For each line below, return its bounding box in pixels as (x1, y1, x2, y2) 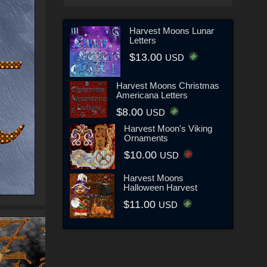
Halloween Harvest (123, 182, 198, 193)
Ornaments (124, 132, 169, 143)
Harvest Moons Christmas (116, 80, 219, 91)
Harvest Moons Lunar (129, 25, 215, 36)
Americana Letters (116, 89, 188, 100)
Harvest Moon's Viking (124, 123, 213, 133)
